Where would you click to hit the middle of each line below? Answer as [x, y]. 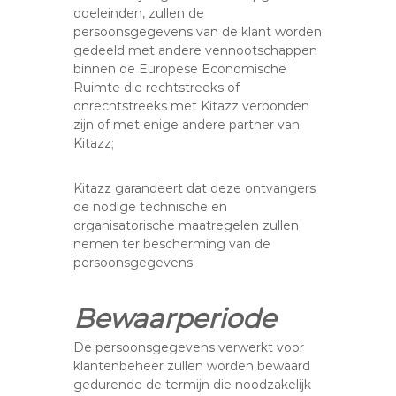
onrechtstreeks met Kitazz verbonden [192, 106]
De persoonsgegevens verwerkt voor [189, 347]
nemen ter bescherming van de [172, 244]
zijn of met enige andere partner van [187, 125]
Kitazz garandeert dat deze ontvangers [195, 188]
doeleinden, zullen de [139, 13]
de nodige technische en [151, 207]
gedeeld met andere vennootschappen [196, 50]
